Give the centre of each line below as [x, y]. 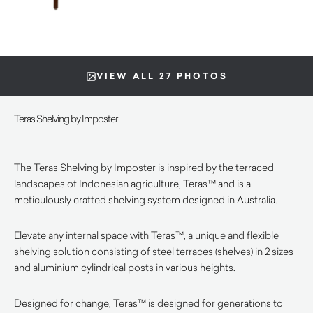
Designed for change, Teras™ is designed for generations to [148, 303]
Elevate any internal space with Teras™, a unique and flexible [146, 235]
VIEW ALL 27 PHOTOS [162, 76]
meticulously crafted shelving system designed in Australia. [146, 199]
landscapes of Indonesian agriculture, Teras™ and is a [132, 183]
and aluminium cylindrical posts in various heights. [125, 267]
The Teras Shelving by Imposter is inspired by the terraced [144, 167]
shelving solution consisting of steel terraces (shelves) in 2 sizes [154, 251]
